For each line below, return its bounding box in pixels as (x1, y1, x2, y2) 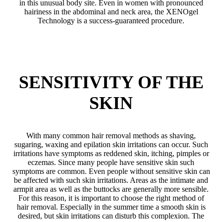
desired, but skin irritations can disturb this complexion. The (18, 211, 204, 220)
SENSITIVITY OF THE (18, 72, 204, 92)
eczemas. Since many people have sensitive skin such (28, 158, 194, 166)
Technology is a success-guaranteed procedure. (38, 16, 184, 25)
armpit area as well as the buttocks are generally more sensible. (13, 184, 209, 193)
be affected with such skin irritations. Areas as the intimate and (14, 175, 208, 184)
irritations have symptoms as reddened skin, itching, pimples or (13, 149, 209, 158)
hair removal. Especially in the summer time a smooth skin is (16, 202, 206, 211)
